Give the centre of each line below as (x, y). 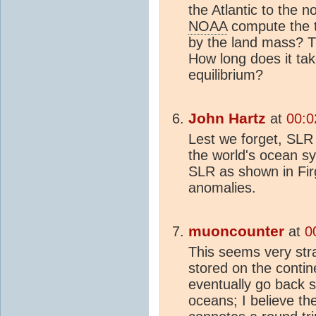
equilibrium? (226, 75)
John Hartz (227, 119)
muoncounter (236, 232)
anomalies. (222, 188)
